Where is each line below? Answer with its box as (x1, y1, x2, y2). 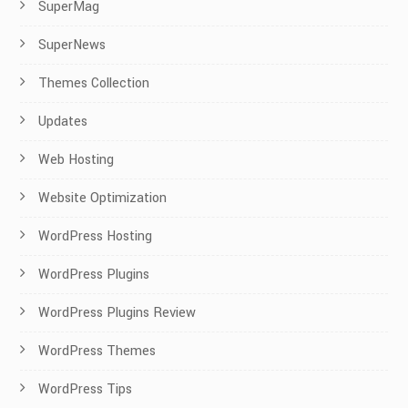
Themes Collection (38, 74, 150, 94)
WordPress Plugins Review (38, 303, 197, 323)
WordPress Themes (38, 342, 157, 362)
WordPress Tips (38, 380, 133, 400)
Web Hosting (38, 150, 115, 170)
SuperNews (38, 36, 107, 56)
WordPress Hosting (38, 227, 153, 247)
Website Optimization (38, 189, 168, 209)
